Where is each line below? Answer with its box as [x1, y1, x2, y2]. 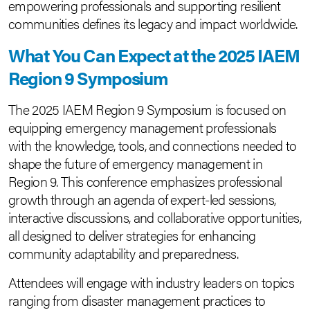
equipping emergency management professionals [8, 117, 277, 137]
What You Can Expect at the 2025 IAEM [8, 42, 300, 68]
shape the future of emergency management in [8, 153, 262, 173]
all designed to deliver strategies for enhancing [8, 225, 256, 245]
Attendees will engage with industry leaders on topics [8, 272, 294, 292]
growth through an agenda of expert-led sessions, [8, 189, 276, 209]
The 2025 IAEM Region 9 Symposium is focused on [8, 99, 286, 119]
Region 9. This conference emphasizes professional [8, 171, 282, 191]
